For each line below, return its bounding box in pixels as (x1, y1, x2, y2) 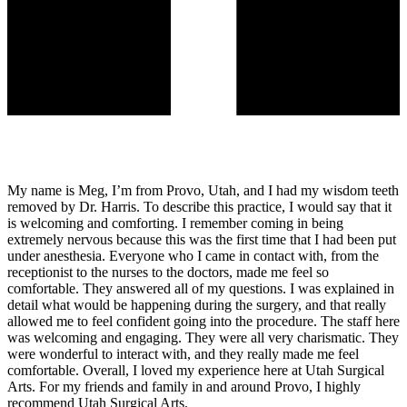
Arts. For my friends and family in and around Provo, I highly (7, 378, 361, 394)
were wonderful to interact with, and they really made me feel (7, 345, 359, 362)
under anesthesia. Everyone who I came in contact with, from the (7, 247, 379, 263)
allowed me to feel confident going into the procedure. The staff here (7, 313, 400, 329)
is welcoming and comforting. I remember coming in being (7, 214, 343, 231)
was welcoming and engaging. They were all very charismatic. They (7, 329, 399, 345)
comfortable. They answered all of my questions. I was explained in (7, 280, 394, 296)
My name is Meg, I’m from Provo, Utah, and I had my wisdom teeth (7, 182, 399, 198)
